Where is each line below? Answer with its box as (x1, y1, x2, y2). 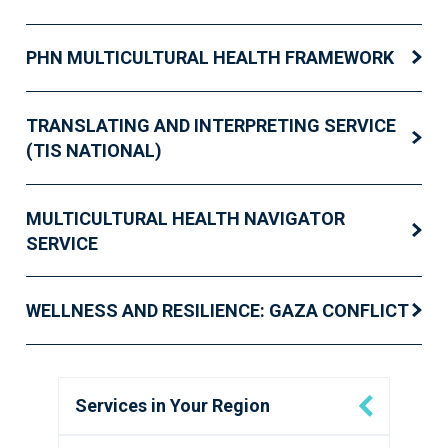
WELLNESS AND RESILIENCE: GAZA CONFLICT (26, 300, 409, 322)
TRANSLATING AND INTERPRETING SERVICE (26, 114, 396, 136)
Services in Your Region (75, 394, 270, 416)
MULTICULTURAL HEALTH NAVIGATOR (26, 207, 345, 229)
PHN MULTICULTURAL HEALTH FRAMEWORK (26, 47, 394, 69)
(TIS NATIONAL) (26, 139, 162, 161)
